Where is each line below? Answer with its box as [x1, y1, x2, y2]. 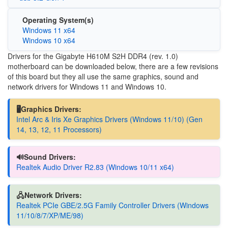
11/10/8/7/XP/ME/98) [16, 210, 83, 220]
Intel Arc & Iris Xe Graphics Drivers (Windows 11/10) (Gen [16, 113, 203, 124]
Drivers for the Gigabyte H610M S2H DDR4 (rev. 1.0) [8, 51, 178, 61]
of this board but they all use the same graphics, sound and [8, 71, 198, 81]
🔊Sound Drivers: [16, 152, 76, 162]
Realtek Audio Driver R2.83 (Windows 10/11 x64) [16, 162, 174, 172]
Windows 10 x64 [22, 35, 75, 45]
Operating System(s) [22, 15, 94, 25]
